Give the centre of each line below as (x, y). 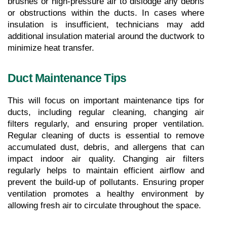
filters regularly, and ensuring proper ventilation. (106, 124)
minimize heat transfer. (51, 48)
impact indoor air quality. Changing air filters (106, 159)
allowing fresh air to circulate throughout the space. (104, 205)
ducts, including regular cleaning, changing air (106, 112)
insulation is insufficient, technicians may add (106, 24)
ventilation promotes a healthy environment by (106, 194)
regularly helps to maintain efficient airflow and (106, 170)
